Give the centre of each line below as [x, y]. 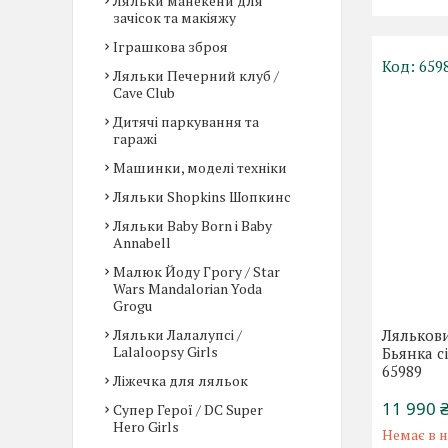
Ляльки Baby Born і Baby [192, 225]
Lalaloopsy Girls [165, 351]
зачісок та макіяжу [174, 17]
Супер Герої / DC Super [188, 409]
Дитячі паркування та [186, 121]
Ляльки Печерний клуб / [196, 75]
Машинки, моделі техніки [200, 167]
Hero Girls [146, 426]
